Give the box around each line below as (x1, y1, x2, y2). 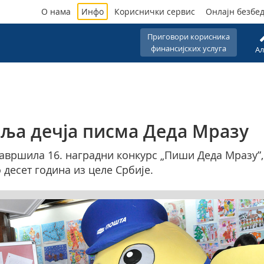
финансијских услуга (151, 42, 226, 54)
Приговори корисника (147, 31, 230, 42)
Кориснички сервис (114, 6, 195, 17)
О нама (41, 6, 71, 17)
